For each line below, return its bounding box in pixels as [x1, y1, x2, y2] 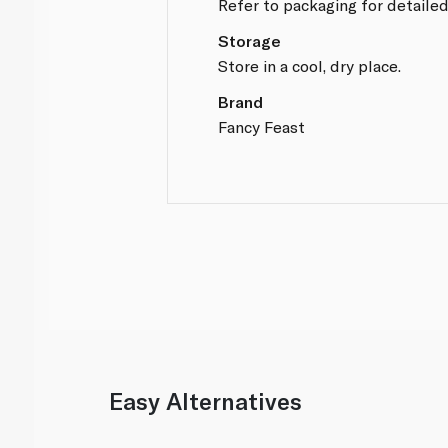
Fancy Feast [218, 116, 306, 136]
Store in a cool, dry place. [218, 55, 402, 75]
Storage [218, 30, 282, 50]
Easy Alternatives [109, 387, 303, 416]
